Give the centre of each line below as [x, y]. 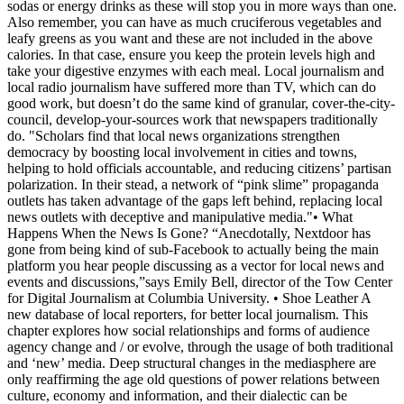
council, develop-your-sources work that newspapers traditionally [193, 120]
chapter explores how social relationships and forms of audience [188, 331]
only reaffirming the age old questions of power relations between [193, 380]
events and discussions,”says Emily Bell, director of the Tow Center [200, 282]
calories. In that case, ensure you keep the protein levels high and [191, 55]
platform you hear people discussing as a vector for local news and [196, 266]
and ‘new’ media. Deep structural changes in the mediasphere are [192, 363]
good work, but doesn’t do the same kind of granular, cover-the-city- [201, 104]
